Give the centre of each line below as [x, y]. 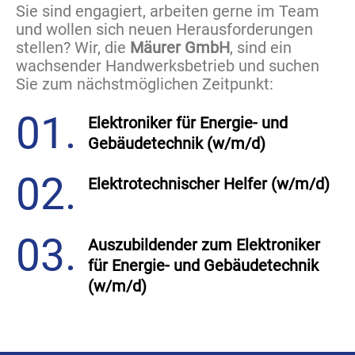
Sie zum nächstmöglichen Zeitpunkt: [145, 84]
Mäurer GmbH [180, 48]
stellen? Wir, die [73, 48]
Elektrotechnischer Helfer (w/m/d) [209, 184]
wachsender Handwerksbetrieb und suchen [168, 66]
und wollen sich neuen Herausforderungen [164, 29]
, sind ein [261, 48]
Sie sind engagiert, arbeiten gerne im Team [168, 11]
